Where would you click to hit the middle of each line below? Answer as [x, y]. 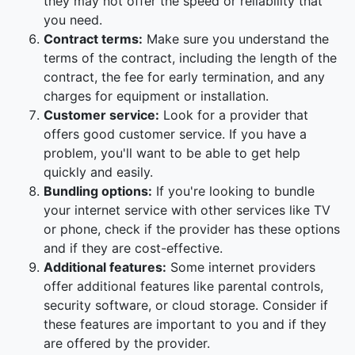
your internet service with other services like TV [187, 210]
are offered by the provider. [127, 343]
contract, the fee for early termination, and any [184, 77]
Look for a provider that [234, 115]
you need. [73, 20]
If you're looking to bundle [233, 191]
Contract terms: [93, 39]
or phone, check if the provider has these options [192, 229]
